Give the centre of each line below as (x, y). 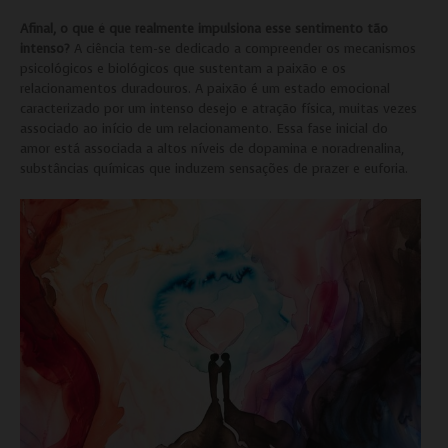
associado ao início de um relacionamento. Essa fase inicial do (204, 128)
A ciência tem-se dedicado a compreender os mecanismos (243, 48)
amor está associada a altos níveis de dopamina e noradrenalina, (212, 148)
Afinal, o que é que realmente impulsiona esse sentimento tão (204, 28)
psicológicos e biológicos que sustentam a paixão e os (183, 68)
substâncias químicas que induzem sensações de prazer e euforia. (214, 168)
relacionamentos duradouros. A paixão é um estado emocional (205, 88)
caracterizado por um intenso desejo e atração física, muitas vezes (218, 108)
